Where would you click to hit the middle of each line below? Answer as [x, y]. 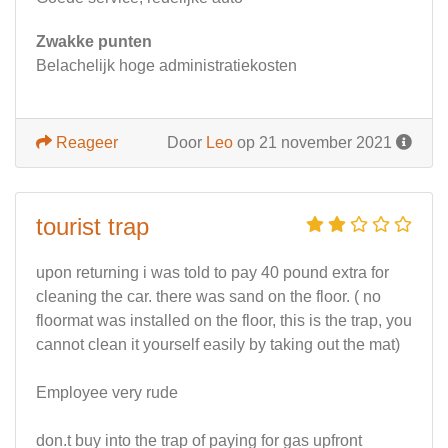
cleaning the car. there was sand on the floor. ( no [208, 297]
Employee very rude [107, 393]
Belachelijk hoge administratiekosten [166, 66]
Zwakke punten [94, 42]
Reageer [85, 143]
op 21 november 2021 [314, 143]
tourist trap [92, 227]
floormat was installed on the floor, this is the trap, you [224, 321]
